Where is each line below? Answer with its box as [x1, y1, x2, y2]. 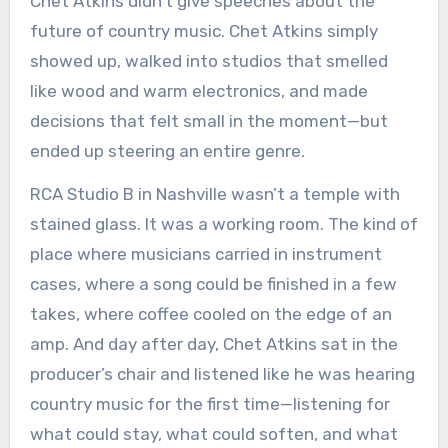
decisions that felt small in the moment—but [29, 111, 388, 132]
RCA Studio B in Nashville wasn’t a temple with [29, 184, 400, 205]
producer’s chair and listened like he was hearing [29, 364, 415, 385]
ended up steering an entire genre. [29, 141, 305, 162]
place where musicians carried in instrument [29, 244, 382, 265]
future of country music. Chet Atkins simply [29, 21, 378, 42]
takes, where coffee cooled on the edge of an [29, 304, 392, 325]
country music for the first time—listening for [29, 394, 390, 415]
